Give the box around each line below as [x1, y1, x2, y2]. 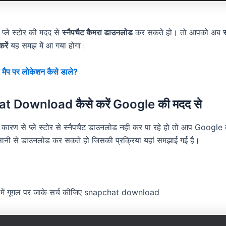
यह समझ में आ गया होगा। [8, 40, 86, 50]
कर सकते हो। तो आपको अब [133, 27, 223, 37]
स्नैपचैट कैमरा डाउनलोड [62, 27, 133, 37]
